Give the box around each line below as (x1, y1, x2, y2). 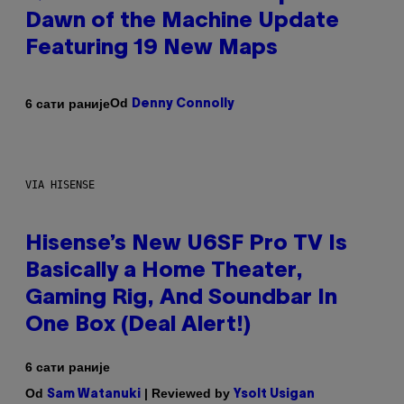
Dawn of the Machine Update (25, 12, 339, 32)
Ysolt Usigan (234, 389, 315, 401)
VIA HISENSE (25, 179, 95, 192)
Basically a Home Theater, (25, 262, 303, 282)
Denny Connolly (132, 98, 234, 111)
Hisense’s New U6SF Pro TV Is (25, 234, 347, 255)
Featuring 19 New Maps (25, 39, 278, 60)
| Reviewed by (141, 386, 234, 401)
